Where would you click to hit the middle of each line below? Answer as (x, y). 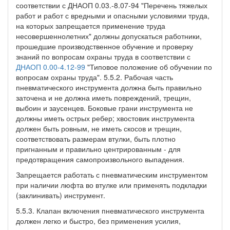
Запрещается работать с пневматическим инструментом (112, 174)
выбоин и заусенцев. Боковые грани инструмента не (104, 108)
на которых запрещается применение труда (91, 25)
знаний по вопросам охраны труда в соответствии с (103, 56)
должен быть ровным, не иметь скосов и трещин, (99, 128)
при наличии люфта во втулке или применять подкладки (111, 185)
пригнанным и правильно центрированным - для (98, 149)
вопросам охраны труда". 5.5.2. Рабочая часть (94, 77)
